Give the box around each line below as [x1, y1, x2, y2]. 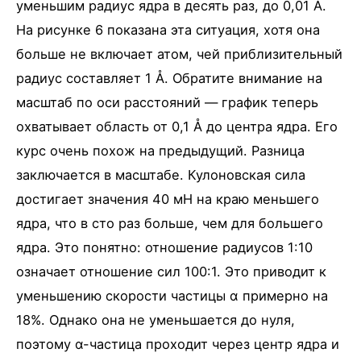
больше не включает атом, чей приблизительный [16, 45, 342, 62]
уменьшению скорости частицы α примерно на [16, 287, 328, 304]
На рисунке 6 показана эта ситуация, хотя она [16, 21, 320, 38]
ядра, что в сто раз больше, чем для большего [16, 214, 323, 231]
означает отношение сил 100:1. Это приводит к [16, 263, 326, 280]
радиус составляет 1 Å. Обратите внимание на [16, 69, 322, 86]
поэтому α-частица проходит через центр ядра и [16, 335, 339, 352]
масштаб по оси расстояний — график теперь [16, 93, 318, 110]
